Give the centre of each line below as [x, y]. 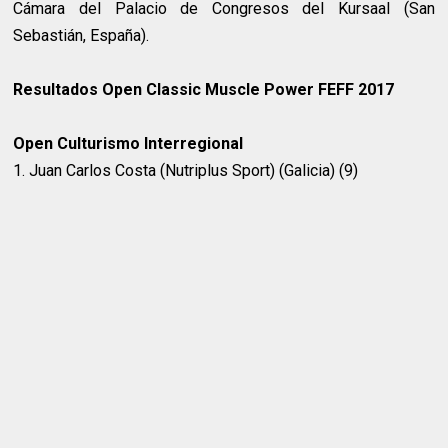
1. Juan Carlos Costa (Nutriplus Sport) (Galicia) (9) [186, 171]
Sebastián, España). [83, 36]
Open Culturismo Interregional [128, 144]
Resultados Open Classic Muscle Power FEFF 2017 [204, 90]
